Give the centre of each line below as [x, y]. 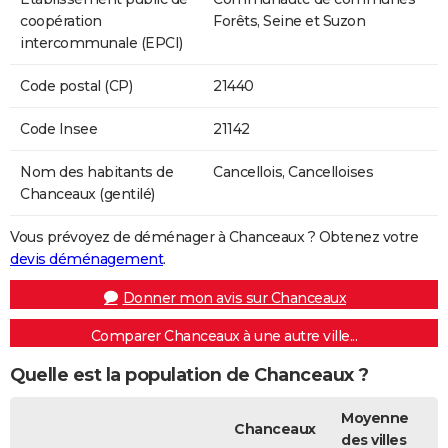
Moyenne [375, 417]
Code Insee [58, 128]
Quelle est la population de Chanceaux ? [189, 375]
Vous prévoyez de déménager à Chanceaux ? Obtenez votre [214, 236]
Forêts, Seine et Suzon [289, 20]
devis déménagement [86, 258]
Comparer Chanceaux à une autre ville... [224, 335]
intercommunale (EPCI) [101, 42]
